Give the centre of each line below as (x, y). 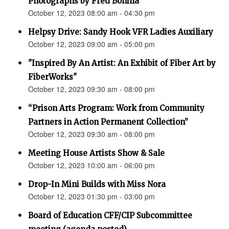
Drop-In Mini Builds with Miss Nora (97, 185)
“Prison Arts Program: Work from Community (116, 108)
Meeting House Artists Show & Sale (96, 153)
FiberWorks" (52, 77)
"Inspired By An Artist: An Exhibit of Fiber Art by (122, 63)
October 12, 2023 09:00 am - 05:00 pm (91, 44)
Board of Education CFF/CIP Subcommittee (110, 216)
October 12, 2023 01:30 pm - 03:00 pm (91, 197)
